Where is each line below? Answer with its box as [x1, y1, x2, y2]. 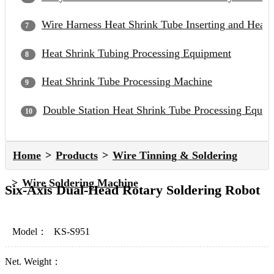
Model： [12, 226, 47, 237]
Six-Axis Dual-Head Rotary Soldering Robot [5, 182, 260, 198]
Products [56, 149, 98, 162]
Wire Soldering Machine [22, 177, 138, 190]
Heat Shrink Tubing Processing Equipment [42, 46, 231, 59]
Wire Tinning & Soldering [113, 149, 237, 162]
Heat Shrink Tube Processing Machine [42, 75, 212, 88]
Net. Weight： [5, 256, 61, 267]
